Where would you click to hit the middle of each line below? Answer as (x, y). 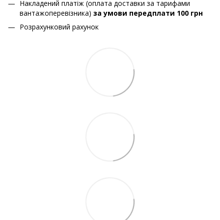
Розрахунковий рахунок (59, 27)
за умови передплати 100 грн (148, 13)
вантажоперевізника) (56, 13)
